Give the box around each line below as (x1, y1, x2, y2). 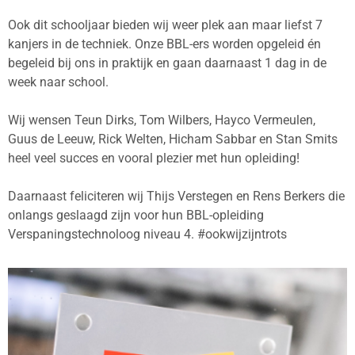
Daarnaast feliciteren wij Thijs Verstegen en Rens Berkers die (8, 189, 345, 204)
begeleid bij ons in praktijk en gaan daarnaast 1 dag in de (8, 55, 326, 71)
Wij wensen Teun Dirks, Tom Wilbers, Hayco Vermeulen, (8, 113, 315, 128)
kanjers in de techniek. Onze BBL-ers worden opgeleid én (8, 36, 321, 52)
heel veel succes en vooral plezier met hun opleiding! (8, 151, 300, 166)
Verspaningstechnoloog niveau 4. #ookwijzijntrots (8, 227, 287, 242)
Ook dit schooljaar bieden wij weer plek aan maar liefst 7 (8, 17, 323, 32)
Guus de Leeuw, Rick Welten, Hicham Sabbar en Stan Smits (8, 132, 338, 147)
